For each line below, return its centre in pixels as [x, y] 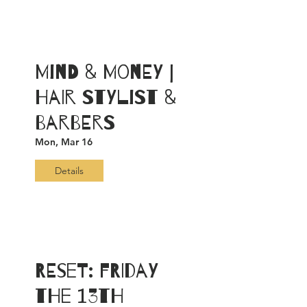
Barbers [75, 123]
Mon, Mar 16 [64, 142]
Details [69, 170]
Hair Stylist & [106, 98]
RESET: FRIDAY [97, 271]
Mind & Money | [104, 72]
